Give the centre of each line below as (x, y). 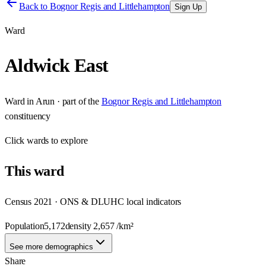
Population (25, 226)
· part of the (77, 101)
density (79, 226)
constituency (28, 116)
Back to (34, 6)
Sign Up (188, 7)
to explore (68, 140)
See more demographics (51, 246)
